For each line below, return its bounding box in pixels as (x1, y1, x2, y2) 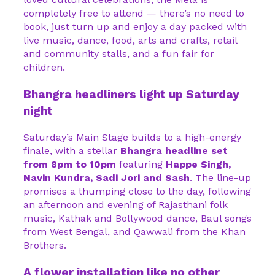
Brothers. (23, 239, 66, 251)
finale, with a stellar (23, 145, 120, 157)
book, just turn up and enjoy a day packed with (23, 21, 247, 33)
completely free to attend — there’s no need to (23, 7, 244, 19)
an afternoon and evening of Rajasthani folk (23, 199, 228, 211)
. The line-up (190, 172, 251, 184)
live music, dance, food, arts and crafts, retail (23, 34, 237, 46)
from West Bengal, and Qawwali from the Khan (23, 226, 246, 238)
